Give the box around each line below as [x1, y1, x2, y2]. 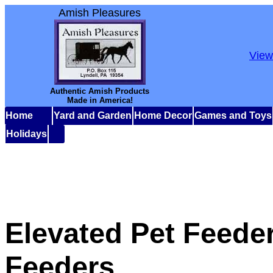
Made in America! [66, 96, 133, 105]
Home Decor [134, 110, 192, 121]
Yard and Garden [54, 110, 132, 121]
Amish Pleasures [58, 7, 141, 19]
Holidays [6, 129, 47, 139]
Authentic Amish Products [50, 87, 149, 96]
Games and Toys [194, 110, 272, 121]
